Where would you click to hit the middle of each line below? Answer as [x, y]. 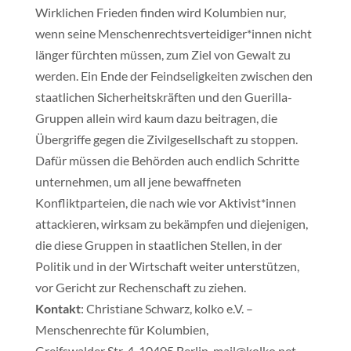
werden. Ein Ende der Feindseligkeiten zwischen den [174, 76]
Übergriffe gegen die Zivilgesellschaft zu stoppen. [166, 139]
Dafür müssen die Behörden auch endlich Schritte [167, 160]
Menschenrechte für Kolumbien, [121, 329]
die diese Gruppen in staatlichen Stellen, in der [158, 245]
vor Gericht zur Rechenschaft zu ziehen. [140, 287]
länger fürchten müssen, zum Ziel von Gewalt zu [163, 54]
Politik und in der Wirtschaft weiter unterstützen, [167, 266]
